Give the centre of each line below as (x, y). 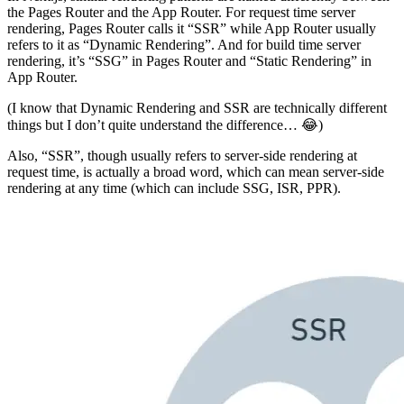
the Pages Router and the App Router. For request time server (181, 12)
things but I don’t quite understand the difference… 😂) (165, 124)
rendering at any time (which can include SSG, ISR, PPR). (174, 188)
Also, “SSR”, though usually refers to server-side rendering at (182, 155)
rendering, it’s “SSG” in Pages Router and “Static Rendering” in (189, 60)
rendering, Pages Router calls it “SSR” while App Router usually (192, 28)
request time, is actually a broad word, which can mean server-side (196, 171)
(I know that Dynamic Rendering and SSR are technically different (197, 107)
